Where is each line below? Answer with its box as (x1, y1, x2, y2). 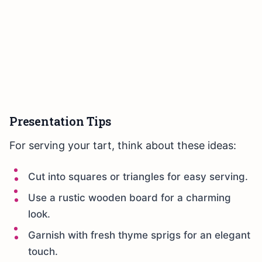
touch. (28, 246, 58, 258)
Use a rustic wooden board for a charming (28, 192, 231, 204)
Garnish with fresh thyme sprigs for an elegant (28, 229, 250, 242)
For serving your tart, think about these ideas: (9, 139, 236, 152)
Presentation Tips (9, 113, 111, 129)
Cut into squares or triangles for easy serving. (28, 171, 248, 183)
